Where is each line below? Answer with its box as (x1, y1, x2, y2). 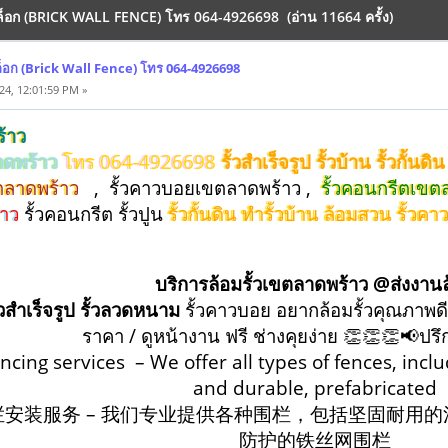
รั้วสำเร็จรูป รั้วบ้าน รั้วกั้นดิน (221, 148, 446, 174)
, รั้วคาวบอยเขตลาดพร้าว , (84, 174, 312, 200)
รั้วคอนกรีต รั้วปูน (24, 200, 164, 226)
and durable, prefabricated (193, 374, 437, 400)
